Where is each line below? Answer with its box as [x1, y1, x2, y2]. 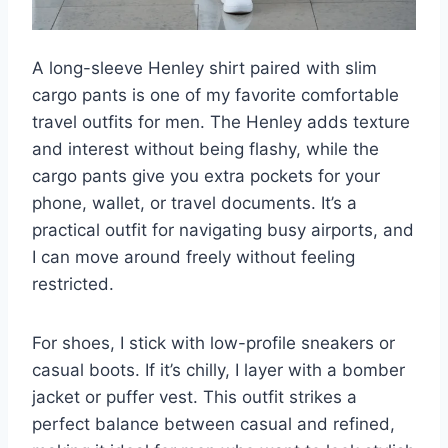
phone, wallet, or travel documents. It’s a [32, 193, 357, 214]
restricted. [32, 274, 114, 295]
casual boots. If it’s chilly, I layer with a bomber [32, 360, 405, 381]
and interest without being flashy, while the [32, 139, 379, 160]
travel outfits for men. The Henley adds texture [32, 112, 410, 133]
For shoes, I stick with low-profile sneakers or [32, 333, 395, 354]
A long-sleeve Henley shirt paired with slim [32, 58, 377, 79]
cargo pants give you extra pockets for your [32, 166, 380, 187]
